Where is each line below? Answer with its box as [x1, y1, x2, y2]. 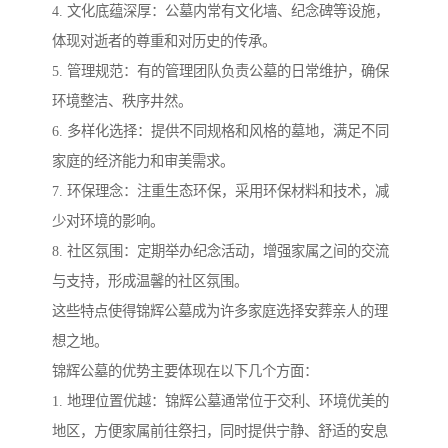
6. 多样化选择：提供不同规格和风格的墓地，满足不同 [52, 123, 389, 140]
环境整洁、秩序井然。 [52, 93, 192, 110]
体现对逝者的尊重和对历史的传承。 [52, 33, 276, 50]
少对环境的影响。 [52, 213, 164, 230]
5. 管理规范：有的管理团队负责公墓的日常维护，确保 [52, 63, 389, 80]
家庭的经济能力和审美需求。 [52, 153, 234, 170]
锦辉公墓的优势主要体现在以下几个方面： [52, 363, 318, 380]
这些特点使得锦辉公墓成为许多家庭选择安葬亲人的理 [52, 303, 388, 320]
